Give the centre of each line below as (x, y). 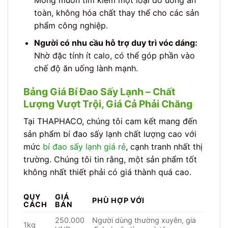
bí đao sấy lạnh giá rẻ (84, 146)
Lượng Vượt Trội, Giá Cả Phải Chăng (108, 104)
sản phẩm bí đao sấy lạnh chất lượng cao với (110, 134)
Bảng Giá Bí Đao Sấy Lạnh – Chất (99, 92)
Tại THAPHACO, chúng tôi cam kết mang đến (110, 121)
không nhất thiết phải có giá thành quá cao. (107, 172)
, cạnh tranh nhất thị (164, 146)
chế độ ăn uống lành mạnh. (86, 68)
